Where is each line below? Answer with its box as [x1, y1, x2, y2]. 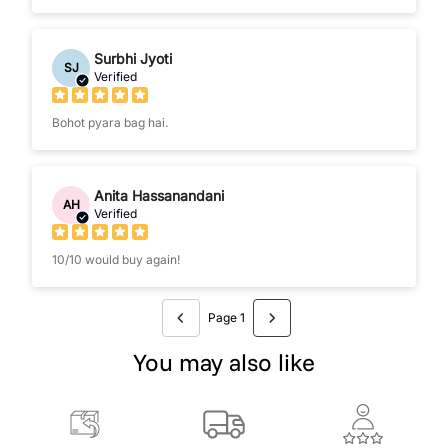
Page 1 [207, 310, 245, 326]
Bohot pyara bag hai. [52, 114, 168, 130]
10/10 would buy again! [52, 251, 180, 267]
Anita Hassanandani [94, 186, 224, 204]
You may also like [133, 346, 315, 377]
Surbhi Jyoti [94, 49, 172, 67]
